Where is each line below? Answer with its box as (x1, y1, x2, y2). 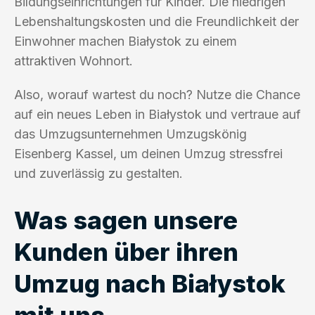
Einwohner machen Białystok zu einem (14, 33, 237, 49)
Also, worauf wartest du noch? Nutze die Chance (14, 86, 300, 102)
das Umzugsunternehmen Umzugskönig (14, 126, 247, 141)
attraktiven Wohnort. (14, 53, 133, 68)
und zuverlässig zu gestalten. (14, 165, 183, 181)
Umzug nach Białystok (14, 268, 285, 298)
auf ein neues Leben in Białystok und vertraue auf (14, 106, 301, 122)
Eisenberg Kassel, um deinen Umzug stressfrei (14, 146, 283, 161)
